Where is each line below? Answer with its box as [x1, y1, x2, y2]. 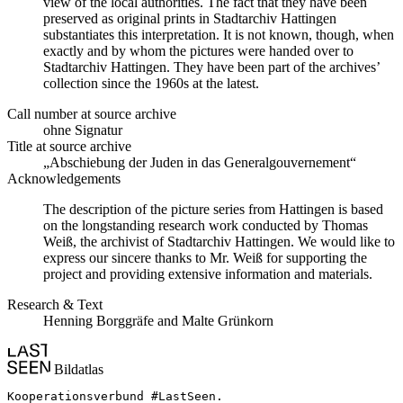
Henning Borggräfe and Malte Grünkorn [43, 312, 273, 328]
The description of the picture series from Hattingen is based [43, 201, 383, 217]
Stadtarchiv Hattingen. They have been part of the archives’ [43, 58, 380, 75]
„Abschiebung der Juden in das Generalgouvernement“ [43, 154, 356, 170]
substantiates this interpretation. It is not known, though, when [43, 26, 394, 42]
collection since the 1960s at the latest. [43, 75, 259, 91]
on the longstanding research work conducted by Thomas [43, 217, 368, 233]
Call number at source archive [7, 105, 176, 121]
